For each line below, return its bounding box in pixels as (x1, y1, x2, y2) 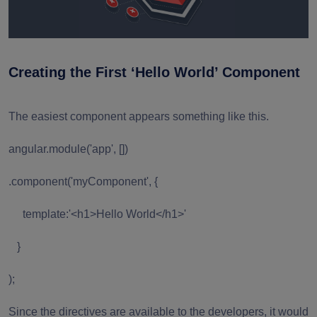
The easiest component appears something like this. (8, 110, 272, 123)
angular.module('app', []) (8, 143, 128, 156)
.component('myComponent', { (8, 175, 158, 188)
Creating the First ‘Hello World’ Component (8, 64, 304, 81)
